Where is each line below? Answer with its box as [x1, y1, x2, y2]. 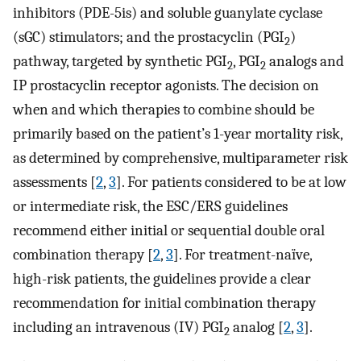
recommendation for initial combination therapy [13, 294, 316, 313]
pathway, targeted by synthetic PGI [13, 52, 227, 71]
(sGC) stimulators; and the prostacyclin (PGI [13, 28, 284, 47]
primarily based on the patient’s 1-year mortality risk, [13, 125, 342, 143]
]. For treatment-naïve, [173, 246, 312, 264]
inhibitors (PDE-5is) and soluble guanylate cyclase [13, 4, 322, 23]
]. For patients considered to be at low [116, 173, 346, 192]
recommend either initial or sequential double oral [13, 222, 325, 240]
